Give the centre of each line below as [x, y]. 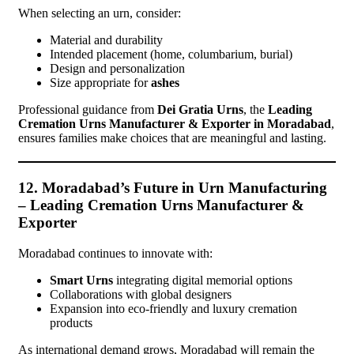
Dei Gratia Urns [200, 109]
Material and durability [106, 40]
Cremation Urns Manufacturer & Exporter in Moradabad [175, 123]
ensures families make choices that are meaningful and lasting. [172, 137]
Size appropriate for [100, 82]
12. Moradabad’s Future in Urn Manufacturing [173, 187]
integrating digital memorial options [203, 280]
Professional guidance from [88, 109]
